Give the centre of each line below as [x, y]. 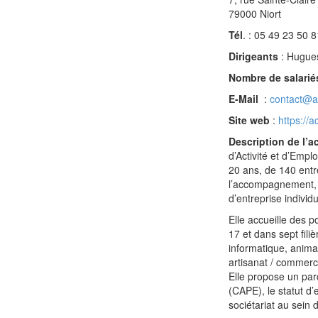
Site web [249, 120]
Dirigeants [253, 56]
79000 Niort [255, 13]
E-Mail [245, 99]
